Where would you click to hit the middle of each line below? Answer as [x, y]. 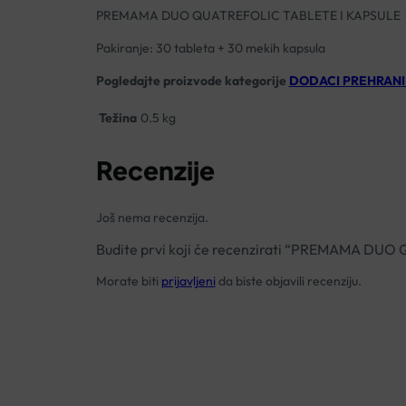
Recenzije [155, 169]
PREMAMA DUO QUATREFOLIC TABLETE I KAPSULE [248, 16]
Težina [117, 118]
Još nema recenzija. [152, 217]
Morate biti [128, 280]
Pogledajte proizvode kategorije [192, 81]
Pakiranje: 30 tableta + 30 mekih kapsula [210, 48]
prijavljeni [188, 280]
